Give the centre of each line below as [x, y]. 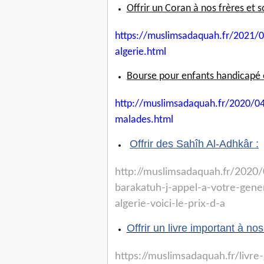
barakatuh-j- [143, 188]
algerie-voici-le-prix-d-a [170, 204]
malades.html [144, 120]
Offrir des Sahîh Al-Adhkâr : [194, 144]
